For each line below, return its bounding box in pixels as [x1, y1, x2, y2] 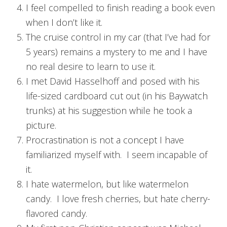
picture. [26, 119, 56, 131]
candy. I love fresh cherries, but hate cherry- [26, 192, 210, 205]
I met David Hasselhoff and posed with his [26, 74, 200, 87]
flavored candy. [26, 207, 87, 219]
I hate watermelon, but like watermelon [26, 177, 188, 190]
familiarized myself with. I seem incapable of [26, 148, 207, 161]
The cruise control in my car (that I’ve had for [26, 30, 210, 43]
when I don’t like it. [26, 16, 102, 28]
